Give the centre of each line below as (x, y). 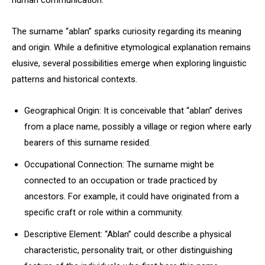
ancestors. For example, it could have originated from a (132, 196)
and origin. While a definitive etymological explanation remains (131, 47)
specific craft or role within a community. (104, 212)
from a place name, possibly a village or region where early (138, 127)
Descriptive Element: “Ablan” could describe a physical (128, 234)
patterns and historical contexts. (75, 79)
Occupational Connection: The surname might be (119, 164)
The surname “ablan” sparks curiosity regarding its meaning (127, 31)
